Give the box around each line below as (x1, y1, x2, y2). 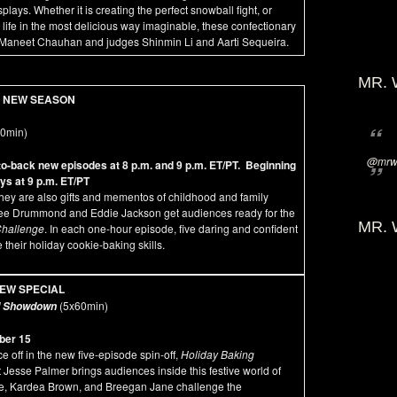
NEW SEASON (3, 91, 75, 107)
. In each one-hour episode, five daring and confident (44, 221, 298, 236)
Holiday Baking (181, 346, 254, 362)
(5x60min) (57, 298, 108, 313)
